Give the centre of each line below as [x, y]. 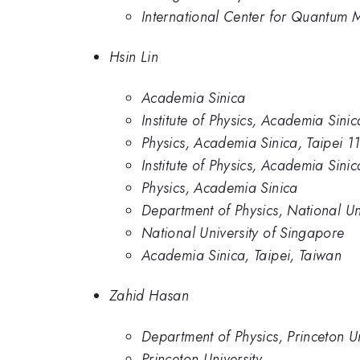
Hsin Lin [134, 57]
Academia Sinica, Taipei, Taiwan [242, 255]
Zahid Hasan [149, 296]
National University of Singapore [243, 233]
